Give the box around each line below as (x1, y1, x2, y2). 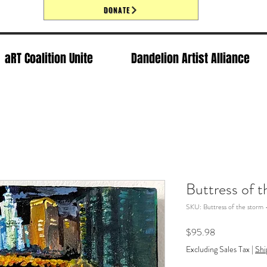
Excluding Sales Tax (186, 243, 250, 256)
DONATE (103, 5, 131, 15)
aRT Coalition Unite (5, 49, 93, 67)
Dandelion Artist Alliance (131, 49, 250, 67)
